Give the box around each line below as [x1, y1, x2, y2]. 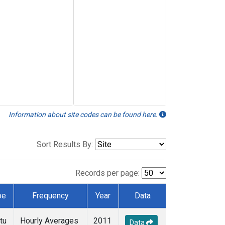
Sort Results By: [37, 140, 93, 150]
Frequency [32, 191, 69, 201]
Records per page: [75, 168, 140, 178]
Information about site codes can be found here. [9, 110, 159, 119]
